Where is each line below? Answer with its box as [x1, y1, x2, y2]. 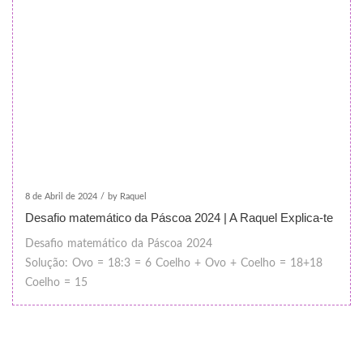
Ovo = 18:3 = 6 [68, 258, 152, 269]
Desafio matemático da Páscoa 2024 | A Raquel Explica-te [25, 211, 333, 224]
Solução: [25, 258, 68, 269]
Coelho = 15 [25, 277, 88, 288]
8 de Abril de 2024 [25, 192, 97, 201]
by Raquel [108, 192, 147, 201]
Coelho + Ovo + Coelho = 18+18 [152, 258, 322, 269]
